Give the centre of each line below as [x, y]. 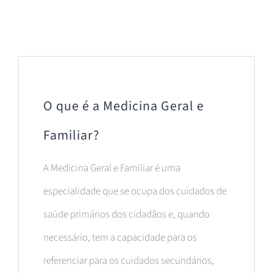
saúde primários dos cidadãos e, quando [126, 214]
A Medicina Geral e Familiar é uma [112, 168]
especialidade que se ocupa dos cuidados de [135, 191]
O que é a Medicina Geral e [124, 106]
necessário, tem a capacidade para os [120, 237]
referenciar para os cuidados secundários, [129, 261]
